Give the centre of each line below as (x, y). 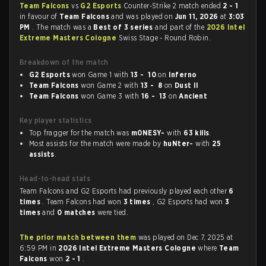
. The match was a (63, 27)
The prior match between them (78, 237)
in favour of (40, 16)
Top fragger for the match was (80, 133)
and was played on (143, 16)
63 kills (197, 133)
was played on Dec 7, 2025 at (185, 237)
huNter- (178, 143)
